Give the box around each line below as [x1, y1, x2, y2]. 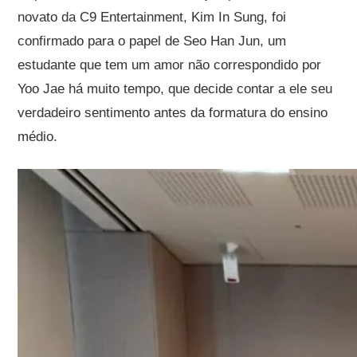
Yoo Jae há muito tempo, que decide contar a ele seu [18, 80, 333, 96]
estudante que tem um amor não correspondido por [18, 57, 322, 73]
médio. [18, 128, 58, 144]
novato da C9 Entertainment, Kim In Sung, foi [18, 9, 287, 25]
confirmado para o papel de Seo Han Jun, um [18, 33, 287, 49]
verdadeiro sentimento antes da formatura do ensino [18, 104, 328, 120]
